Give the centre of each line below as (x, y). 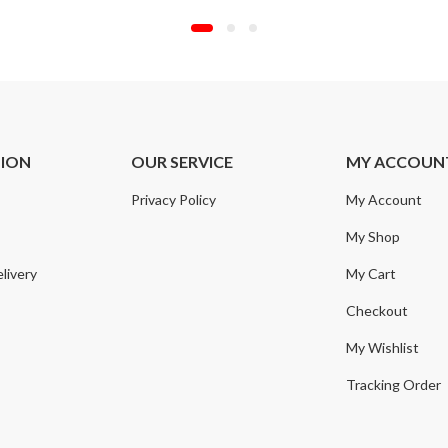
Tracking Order (394, 384)
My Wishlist (383, 347)
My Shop (373, 236)
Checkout (377, 310)
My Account (384, 199)
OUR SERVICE (182, 161)
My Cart (371, 273)
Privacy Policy (174, 199)
